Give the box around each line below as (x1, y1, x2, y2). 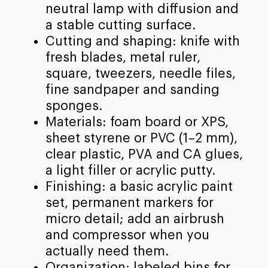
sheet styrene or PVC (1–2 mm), (45, 132, 237, 145)
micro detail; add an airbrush (45, 212, 224, 226)
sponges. (45, 99, 103, 113)
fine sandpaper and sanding (45, 83, 220, 97)
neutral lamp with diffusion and (45, 2, 239, 16)
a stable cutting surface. (45, 19, 196, 32)
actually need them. (45, 245, 169, 258)
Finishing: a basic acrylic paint (45, 180, 233, 194)
